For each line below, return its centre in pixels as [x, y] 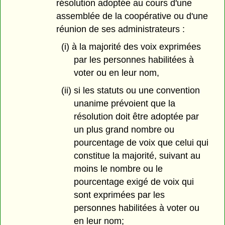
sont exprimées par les [119, 195]
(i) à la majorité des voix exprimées [131, 47]
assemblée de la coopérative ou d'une [132, 16]
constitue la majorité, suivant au [137, 156]
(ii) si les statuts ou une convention [131, 91]
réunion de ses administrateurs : [120, 29]
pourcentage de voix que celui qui [141, 143]
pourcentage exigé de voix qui [134, 182]
